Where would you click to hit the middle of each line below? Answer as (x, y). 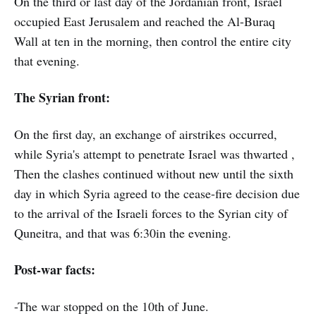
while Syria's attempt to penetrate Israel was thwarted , (154, 154)
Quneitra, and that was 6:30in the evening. (123, 233)
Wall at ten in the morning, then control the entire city (153, 41)
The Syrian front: (62, 98)
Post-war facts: (55, 270)
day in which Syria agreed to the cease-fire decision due (157, 194)
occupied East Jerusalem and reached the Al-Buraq (145, 22)
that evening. (47, 61)
